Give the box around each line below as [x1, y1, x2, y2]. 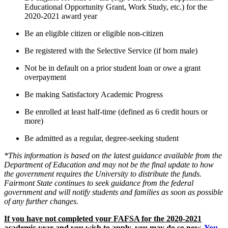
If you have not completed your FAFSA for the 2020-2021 [4, 214, 202, 223]
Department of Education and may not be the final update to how [4, 160, 214, 169]
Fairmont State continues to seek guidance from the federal [4, 179, 193, 188]
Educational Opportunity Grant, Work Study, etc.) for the [24, 3, 207, 12]
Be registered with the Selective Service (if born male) [24, 46, 197, 55]
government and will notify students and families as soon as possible [4, 188, 223, 197]
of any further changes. [4, 197, 78, 206]
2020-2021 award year [24, 12, 97, 21]
